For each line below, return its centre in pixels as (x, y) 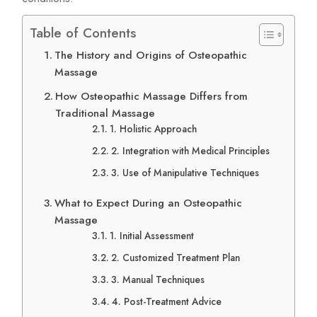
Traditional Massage (105, 114)
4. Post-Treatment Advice (166, 302)
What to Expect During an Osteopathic (149, 203)
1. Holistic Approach (153, 129)
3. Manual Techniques (157, 280)
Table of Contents (83, 33)
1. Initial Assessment (151, 236)
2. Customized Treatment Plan (175, 258)
